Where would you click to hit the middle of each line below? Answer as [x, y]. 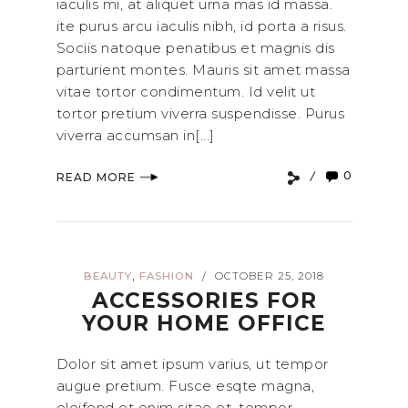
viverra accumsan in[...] [135, 135]
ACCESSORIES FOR [204, 301]
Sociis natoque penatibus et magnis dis [195, 47]
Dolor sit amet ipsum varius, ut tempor [192, 364]
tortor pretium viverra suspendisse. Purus [200, 113]
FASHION [166, 276]
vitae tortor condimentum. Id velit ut [185, 91]
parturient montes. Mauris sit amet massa [203, 69]
